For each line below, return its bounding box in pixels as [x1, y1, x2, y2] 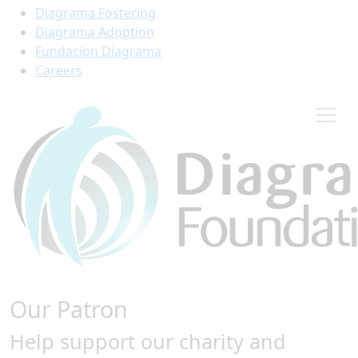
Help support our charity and [10, 328, 286, 355]
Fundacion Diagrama [35, 42, 161, 60]
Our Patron [10, 293, 128, 324]
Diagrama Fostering [35, 4, 156, 22]
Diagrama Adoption [35, 23, 154, 41]
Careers [35, 62, 82, 79]
